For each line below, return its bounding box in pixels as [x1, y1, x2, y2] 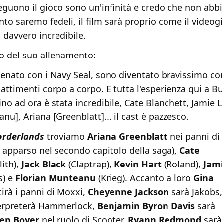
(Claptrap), [66, 158, 114, 170]
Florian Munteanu [13, 172, 96, 184]
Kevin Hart [114, 158, 162, 170]
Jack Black [21, 158, 66, 170]
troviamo [44, 130, 87, 143]
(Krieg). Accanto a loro [96, 172, 193, 184]
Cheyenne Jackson [88, 186, 169, 198]
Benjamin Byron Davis [97, 200, 195, 212]
